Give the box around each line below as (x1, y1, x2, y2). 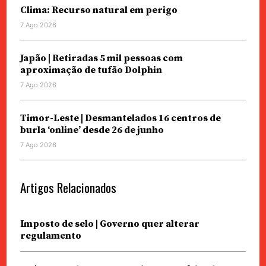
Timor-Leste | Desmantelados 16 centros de (20, 112, 221, 125)
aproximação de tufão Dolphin (20, 64, 162, 77)
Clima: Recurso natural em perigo (20, 4, 178, 17)
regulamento (20, 230, 81, 242)
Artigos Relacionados (20, 178, 116, 197)
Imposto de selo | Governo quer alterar (20, 218, 199, 230)
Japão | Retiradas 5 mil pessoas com (20, 52, 183, 65)
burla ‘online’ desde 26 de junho (20, 124, 164, 137)
